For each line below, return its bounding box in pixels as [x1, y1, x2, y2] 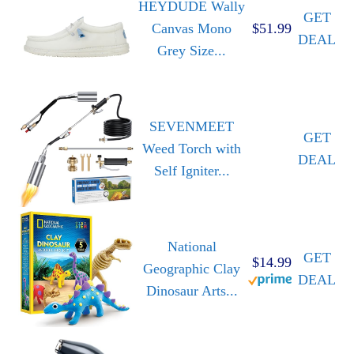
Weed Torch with [142, 141, 241, 157]
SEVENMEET [149, 119, 234, 135]
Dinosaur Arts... [145, 283, 238, 299]
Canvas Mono [152, 21, 232, 37]
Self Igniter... [153, 163, 230, 179]
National [167, 239, 217, 255]
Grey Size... [157, 43, 226, 59]
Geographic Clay [143, 261, 240, 277]
